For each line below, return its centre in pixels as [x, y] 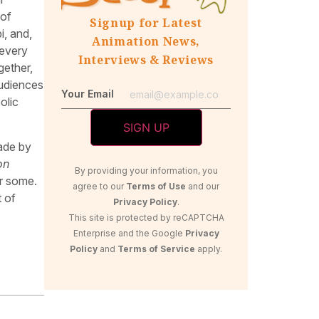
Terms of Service [156, 249]
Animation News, [146, 42]
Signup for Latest [146, 23]
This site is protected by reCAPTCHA [146, 217]
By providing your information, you [146, 170]
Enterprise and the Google [129, 233]
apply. [209, 249]
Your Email [88, 94]
